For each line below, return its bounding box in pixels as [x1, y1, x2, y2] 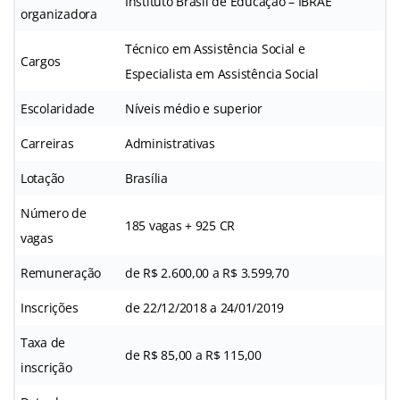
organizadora [21, 5, 97, 23]
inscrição [21, 359, 72, 377]
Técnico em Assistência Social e [125, 40, 305, 58]
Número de [21, 204, 87, 222]
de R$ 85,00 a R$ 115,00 [125, 346, 262, 364]
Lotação [21, 170, 65, 187]
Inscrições [21, 299, 79, 317]
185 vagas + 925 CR [125, 217, 236, 235]
